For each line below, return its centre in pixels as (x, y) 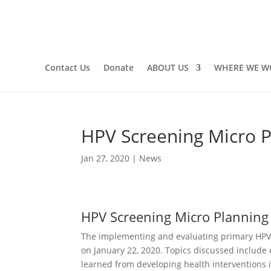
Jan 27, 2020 (106, 158)
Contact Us (67, 67)
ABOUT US (168, 67)
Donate (118, 67)
